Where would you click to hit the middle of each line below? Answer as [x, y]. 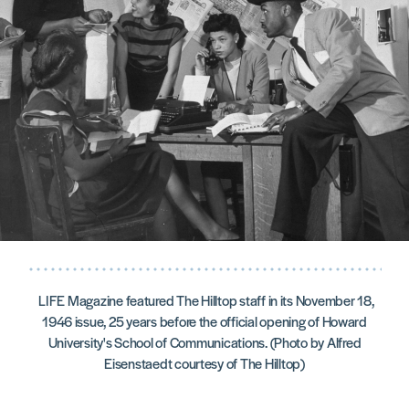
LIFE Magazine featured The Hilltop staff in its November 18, [204, 300]
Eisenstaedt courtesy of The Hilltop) [204, 363]
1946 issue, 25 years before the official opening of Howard [204, 321]
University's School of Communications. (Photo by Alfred [204, 342]
